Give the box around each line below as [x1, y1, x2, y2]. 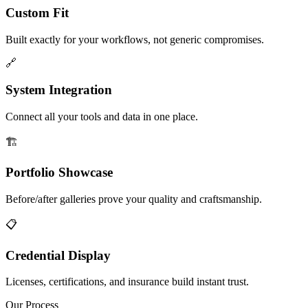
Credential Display [5, 247, 111, 263]
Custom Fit [5, 5, 69, 21]
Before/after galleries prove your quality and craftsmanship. [5, 193, 262, 206]
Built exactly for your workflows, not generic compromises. [5, 34, 264, 46]
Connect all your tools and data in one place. [5, 110, 198, 122]
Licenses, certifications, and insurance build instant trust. [5, 276, 249, 288]
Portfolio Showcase [5, 165, 113, 180]
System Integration [5, 82, 112, 97]
